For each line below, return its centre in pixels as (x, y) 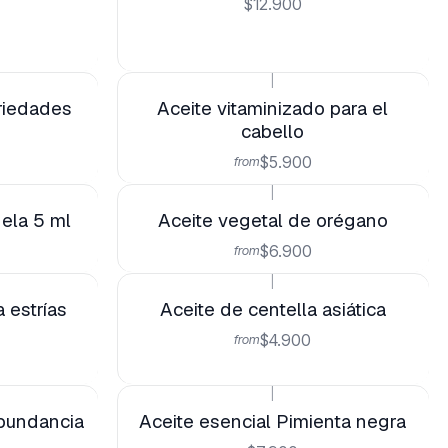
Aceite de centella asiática (272, 309)
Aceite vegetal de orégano (272, 220)
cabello (273, 131)
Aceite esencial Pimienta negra (273, 421)
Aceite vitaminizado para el (273, 108)
